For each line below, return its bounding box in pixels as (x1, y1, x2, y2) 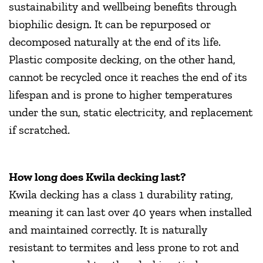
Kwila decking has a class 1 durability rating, (9, 187, 233, 201)
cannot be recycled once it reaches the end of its (9, 70, 247, 84)
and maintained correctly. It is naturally (9, 222, 207, 237)
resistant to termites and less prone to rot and (9, 240, 239, 254)
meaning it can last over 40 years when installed (9, 205, 252, 219)
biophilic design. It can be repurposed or (9, 17, 211, 31)
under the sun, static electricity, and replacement (9, 105, 252, 119)
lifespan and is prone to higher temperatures (9, 87, 232, 102)
